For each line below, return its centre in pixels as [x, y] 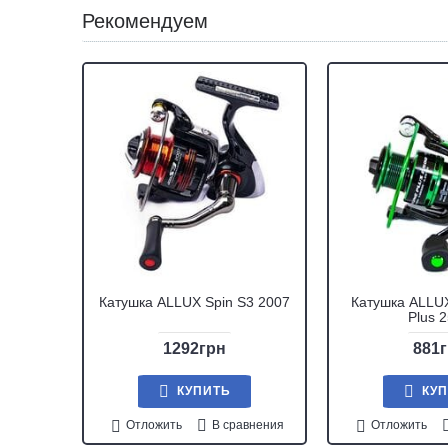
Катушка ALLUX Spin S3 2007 [194, 302]
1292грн [194, 348]
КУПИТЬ [204, 391]
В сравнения [247, 425]
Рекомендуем [145, 21]
